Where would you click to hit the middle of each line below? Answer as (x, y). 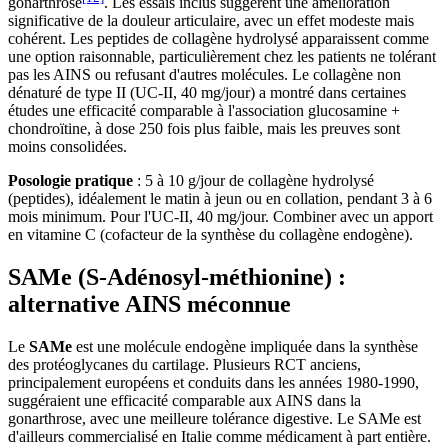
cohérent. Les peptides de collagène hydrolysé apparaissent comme (218, 39)
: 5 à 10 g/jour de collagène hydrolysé (253, 181)
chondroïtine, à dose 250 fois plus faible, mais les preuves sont (204, 129)
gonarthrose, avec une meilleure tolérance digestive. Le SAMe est (214, 418)
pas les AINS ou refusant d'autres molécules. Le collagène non (204, 75)
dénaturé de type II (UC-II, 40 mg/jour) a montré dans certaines (207, 93)
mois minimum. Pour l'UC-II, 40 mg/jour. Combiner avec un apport (220, 217)
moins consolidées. (67, 147)
